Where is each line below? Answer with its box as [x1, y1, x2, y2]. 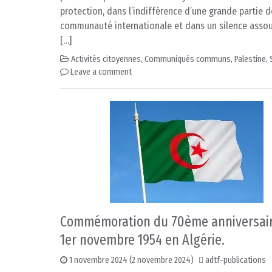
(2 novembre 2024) [127, 255, 194, 266]
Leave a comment [70, 67, 132, 78]
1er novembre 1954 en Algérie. [60, 231, 225, 249]
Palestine [234, 54, 266, 65]
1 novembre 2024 [69, 255, 127, 266]
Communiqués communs [144, 54, 231, 65]
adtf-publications [205, 255, 266, 266]
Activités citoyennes [71, 54, 141, 65]
